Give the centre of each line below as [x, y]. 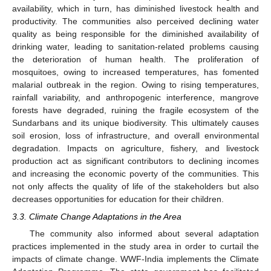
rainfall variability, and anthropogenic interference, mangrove [135, 98]
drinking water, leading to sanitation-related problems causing [135, 47]
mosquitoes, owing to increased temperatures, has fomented [135, 72]
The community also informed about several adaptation [144, 233]
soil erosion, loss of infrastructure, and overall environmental [135, 136]
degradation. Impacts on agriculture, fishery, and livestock [135, 149]
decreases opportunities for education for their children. [118, 199]
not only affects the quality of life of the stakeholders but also [135, 187]
